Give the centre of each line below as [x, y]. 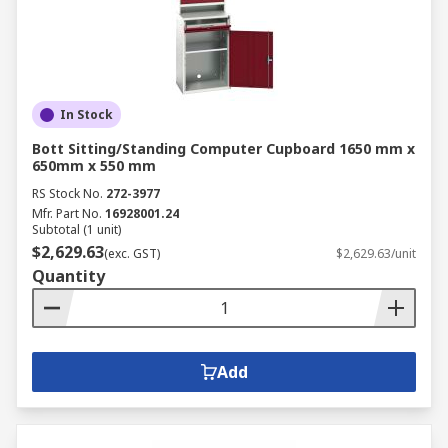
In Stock [86, 114]
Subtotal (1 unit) [76, 229]
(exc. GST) [132, 253]
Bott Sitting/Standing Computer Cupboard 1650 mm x [223, 148]
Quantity [68, 276]
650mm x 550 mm [94, 165]
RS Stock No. [67, 193]
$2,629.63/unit [376, 253]
